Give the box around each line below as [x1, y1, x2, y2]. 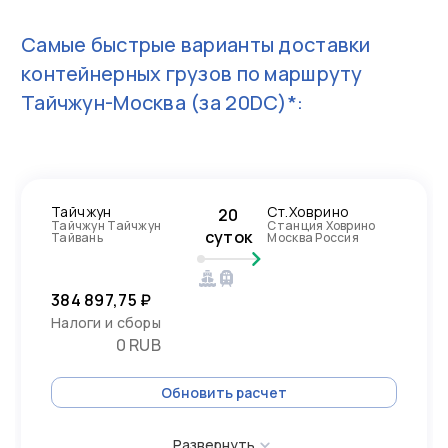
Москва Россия [267, 229, 360, 246]
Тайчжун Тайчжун [51, 217, 162, 234]
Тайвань [51, 229, 103, 246]
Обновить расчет [161, 383, 287, 402]
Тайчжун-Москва [21, 89, 186, 116]
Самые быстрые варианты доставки [21, 31, 371, 58]
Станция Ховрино [267, 217, 376, 234]
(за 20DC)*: [185, 89, 304, 116]
